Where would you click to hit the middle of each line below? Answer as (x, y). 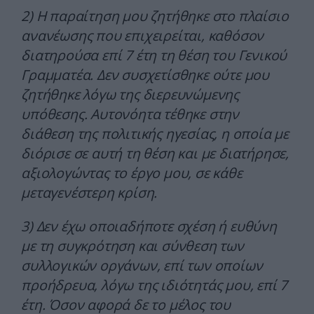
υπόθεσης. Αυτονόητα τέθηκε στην (130, 114)
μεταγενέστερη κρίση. (89, 193)
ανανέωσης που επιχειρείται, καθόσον (143, 36)
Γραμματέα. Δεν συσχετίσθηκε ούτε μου (145, 75)
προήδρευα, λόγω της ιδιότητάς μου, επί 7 (155, 285)
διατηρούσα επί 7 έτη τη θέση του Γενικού (154, 55)
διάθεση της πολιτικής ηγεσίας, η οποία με (155, 134)
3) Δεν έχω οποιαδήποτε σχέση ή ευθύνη (149, 226)
